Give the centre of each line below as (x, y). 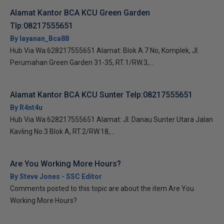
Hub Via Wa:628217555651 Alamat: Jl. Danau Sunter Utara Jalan (111, 119)
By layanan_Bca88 (39, 38)
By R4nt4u (26, 107)
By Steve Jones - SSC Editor (56, 176)
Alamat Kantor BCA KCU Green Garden (80, 13)
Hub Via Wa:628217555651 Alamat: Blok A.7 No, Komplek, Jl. (104, 50)
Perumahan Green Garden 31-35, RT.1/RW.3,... (82, 62)
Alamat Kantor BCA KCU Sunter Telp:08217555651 (101, 95)
